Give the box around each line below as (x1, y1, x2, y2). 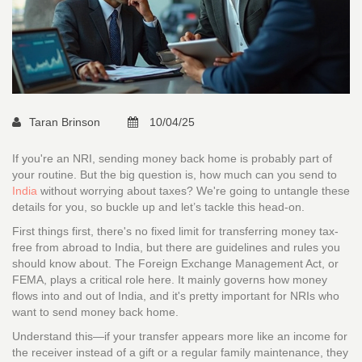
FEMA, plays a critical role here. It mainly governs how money (12, 273, 327, 287)
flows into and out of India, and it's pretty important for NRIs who (12, 289, 339, 303)
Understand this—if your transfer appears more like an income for (12, 330, 347, 343)
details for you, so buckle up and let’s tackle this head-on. (12, 200, 305, 214)
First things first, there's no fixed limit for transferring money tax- (12, 225, 339, 238)
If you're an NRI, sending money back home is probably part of (12, 152, 332, 166)
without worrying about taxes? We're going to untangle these (37, 184, 350, 198)
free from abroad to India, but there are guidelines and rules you (12, 241, 340, 255)
